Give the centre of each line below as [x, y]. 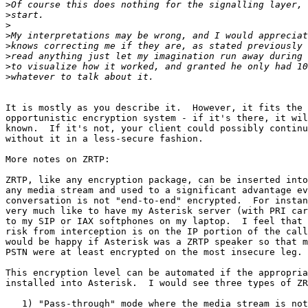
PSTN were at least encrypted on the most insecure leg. [154, 252]
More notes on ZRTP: [58, 159]
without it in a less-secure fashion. [104, 139]
